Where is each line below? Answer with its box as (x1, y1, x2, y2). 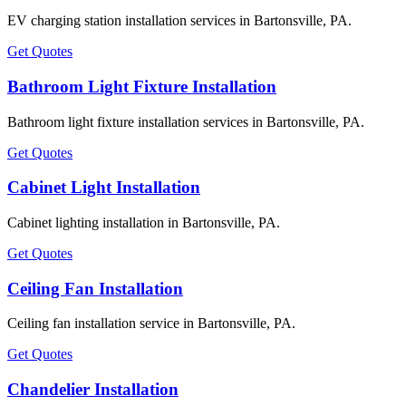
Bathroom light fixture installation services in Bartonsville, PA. (7, 113, 364, 130)
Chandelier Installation (7, 380, 179, 400)
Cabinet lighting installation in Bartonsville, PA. (7, 214, 280, 230)
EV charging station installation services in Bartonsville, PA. (7, 13, 352, 29)
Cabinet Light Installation (7, 178, 200, 198)
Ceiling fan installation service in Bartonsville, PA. (7, 315, 295, 332)
